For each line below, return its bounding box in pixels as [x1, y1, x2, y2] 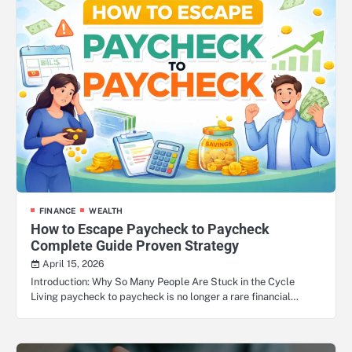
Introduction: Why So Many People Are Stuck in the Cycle [31, 275, 295, 288]
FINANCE [39, 205, 76, 215]
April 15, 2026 [42, 257, 104, 269]
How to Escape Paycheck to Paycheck [31, 220, 269, 237]
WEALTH [89, 205, 123, 215]
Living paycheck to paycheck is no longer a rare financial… [31, 290, 299, 302]
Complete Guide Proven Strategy [31, 236, 239, 254]
